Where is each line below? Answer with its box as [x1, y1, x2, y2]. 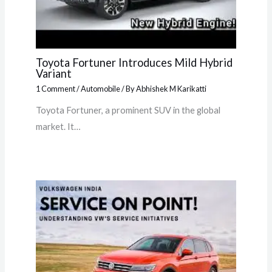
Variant [35, 67, 72, 81]
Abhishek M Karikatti [135, 83, 206, 93]
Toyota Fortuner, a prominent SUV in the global [35, 104, 220, 115]
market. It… [35, 121, 81, 132]
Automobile [80, 83, 120, 93]
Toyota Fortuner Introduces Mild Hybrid [35, 56, 233, 70]
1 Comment [35, 83, 75, 93]
